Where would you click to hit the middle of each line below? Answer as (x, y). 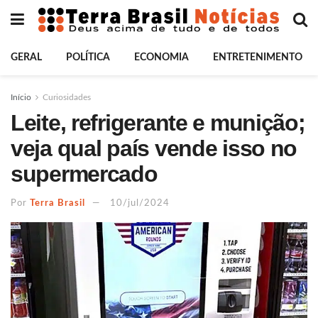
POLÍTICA (88, 57)
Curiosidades (67, 97)
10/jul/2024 (140, 203)
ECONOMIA (161, 57)
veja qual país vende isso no (154, 148)
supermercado (84, 174)
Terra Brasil (57, 203)
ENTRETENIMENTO (258, 57)
